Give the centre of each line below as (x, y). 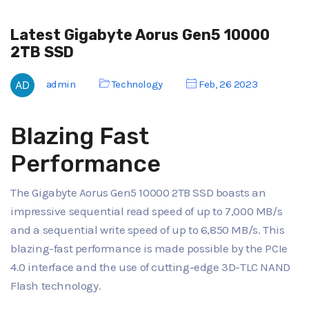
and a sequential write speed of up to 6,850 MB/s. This (148, 230)
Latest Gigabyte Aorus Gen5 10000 (140, 34)
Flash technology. (56, 286)
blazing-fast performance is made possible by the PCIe (149, 249)
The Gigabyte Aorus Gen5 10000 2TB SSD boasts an (138, 193)
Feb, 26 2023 (227, 84)
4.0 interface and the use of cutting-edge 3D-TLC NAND (150, 267)
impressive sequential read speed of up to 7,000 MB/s (147, 211)
